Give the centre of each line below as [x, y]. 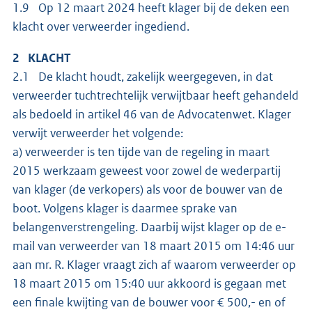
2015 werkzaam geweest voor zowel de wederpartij [147, 170]
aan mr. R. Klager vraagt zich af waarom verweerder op [154, 264]
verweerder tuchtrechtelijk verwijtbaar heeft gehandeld [156, 95]
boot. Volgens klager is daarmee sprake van [125, 208]
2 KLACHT [42, 57]
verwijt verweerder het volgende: [98, 133]
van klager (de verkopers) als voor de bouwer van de [148, 189]
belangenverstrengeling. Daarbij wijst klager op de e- [149, 227]
